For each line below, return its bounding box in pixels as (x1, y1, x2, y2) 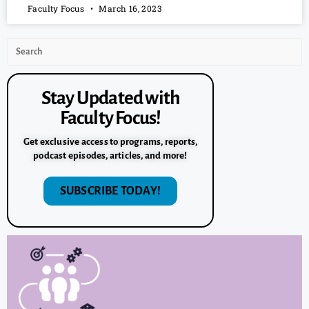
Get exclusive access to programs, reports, (23, 137, 198, 148)
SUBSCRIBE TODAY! (59, 185, 161, 198)
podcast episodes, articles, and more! (33, 150, 188, 161)
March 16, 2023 (97, 3, 162, 14)
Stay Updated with (41, 88, 180, 109)
